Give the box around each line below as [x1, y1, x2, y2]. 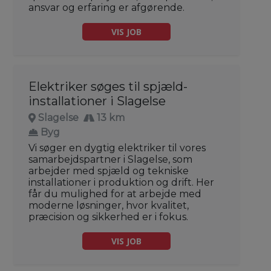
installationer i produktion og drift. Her [28, 177, 214, 189]
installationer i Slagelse [28, 94, 166, 109]
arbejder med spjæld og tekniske [28, 165, 189, 177]
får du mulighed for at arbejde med [28, 188, 201, 200]
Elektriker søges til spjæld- [28, 79, 188, 94]
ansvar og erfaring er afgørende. [28, 2, 184, 14]
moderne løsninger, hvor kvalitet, [28, 200, 189, 212]
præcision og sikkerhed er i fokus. [28, 211, 188, 223]
